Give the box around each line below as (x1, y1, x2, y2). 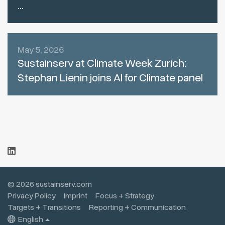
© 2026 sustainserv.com (8, 179, 92, 190)
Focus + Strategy (95, 190, 154, 202)
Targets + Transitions (8, 202, 81, 213)
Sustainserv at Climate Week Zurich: (18, 56, 186, 71)
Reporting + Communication (89, 202, 186, 213)
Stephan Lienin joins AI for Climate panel (18, 70, 203, 86)
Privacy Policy (8, 190, 56, 202)
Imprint (64, 190, 87, 202)
